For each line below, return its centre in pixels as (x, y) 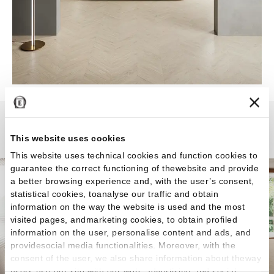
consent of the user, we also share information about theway (136, 258)
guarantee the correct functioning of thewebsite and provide (135, 168)
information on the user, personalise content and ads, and (131, 232)
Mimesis (137, 137)
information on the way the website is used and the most (128, 206)
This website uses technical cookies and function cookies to (134, 155)
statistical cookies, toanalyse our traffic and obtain (114, 194)
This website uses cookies (68, 138)
